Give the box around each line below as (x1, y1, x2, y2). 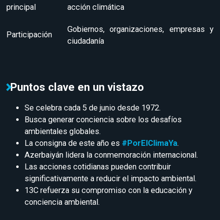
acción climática (67, 2, 124, 12)
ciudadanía (67, 36, 104, 46)
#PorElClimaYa (122, 138, 177, 148)
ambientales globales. (25, 126, 101, 136)
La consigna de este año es (25, 138, 122, 148)
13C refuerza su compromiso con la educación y (25, 185, 192, 195)
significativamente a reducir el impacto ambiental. (25, 173, 196, 183)
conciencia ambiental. (25, 197, 100, 207)
